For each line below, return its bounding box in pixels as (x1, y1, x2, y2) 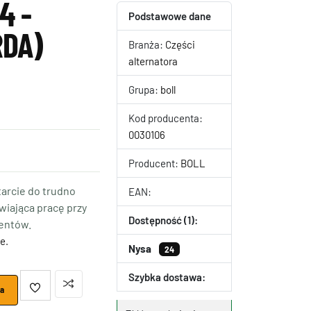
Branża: (128, 38, 165, 51)
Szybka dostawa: (128, 271, 205, 283)
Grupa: (128, 83, 160, 96)
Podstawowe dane (128, 10, 211, 22)
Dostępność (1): (128, 214, 198, 226)
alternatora (128, 55, 178, 67)
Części (165, 38, 195, 51)
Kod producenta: (128, 112, 203, 124)
